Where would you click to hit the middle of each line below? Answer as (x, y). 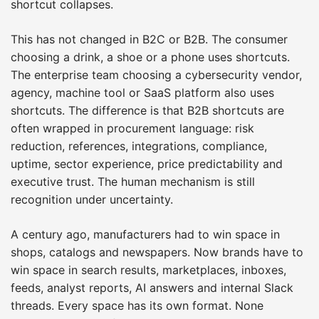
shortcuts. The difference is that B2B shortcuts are (147, 110)
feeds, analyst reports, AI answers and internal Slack (152, 287)
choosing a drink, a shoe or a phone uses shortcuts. (150, 57)
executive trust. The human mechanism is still (133, 181)
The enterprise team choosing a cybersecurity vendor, (156, 74)
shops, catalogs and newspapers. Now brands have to (157, 252)
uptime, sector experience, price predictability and (147, 163)
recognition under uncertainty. (92, 199)
